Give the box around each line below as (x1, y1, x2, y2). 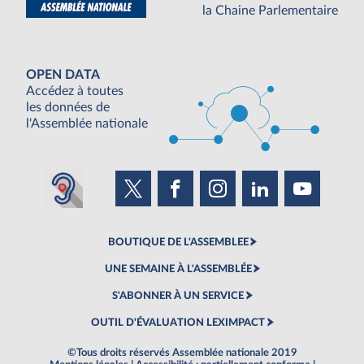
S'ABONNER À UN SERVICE (112, 291, 244, 301)
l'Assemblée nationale (26, 117, 148, 131)
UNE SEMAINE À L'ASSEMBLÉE (104, 264, 252, 275)
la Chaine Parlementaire (202, 4, 338, 18)
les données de (26, 101, 110, 115)
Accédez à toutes (26, 84, 123, 98)
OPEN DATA (26, 68, 100, 82)
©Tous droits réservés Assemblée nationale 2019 (67, 347, 297, 357)
